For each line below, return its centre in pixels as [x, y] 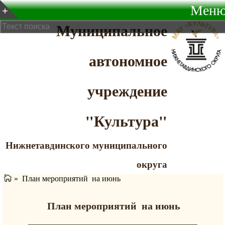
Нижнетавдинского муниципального [86, 145]
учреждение [127, 90]
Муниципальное [111, 30]
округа [152, 164]
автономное [128, 60]
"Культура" [126, 121]
